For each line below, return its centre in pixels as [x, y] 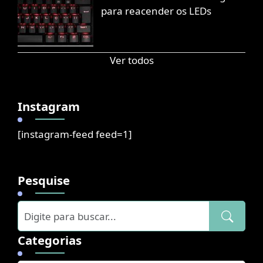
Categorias [49, 240]
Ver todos [131, 60]
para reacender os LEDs [156, 11]
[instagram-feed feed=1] [75, 134]
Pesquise [43, 181]
